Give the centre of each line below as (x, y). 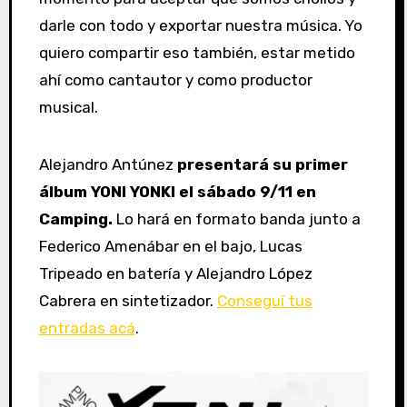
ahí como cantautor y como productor (175, 80)
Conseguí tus (264, 300)
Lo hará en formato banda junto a (236, 218)
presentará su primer (262, 164)
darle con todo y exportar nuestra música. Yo (200, 26)
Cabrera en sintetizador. (128, 300)
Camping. (75, 218)
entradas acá (87, 328)
